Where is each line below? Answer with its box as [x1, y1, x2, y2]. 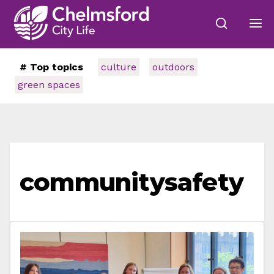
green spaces [18, 79, 80, 91]
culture [101, 61, 136, 73]
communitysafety [20, 167, 243, 197]
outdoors [152, 61, 194, 73]
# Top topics [20, 61, 83, 73]
